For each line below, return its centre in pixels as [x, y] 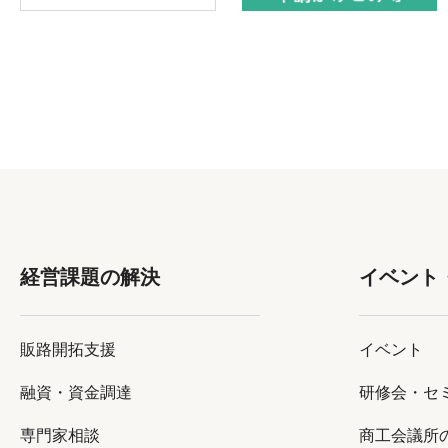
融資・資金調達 [76, 392]
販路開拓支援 [68, 349]
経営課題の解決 [90, 276]
